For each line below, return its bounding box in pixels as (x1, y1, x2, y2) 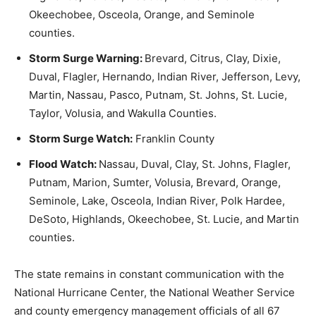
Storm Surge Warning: (29, 51, 145, 65)
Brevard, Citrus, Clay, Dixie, (145, 51, 281, 65)
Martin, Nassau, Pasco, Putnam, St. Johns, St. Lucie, (29, 87, 287, 102)
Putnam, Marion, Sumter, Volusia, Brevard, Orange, (29, 175, 281, 189)
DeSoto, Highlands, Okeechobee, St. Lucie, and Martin (29, 212, 299, 226)
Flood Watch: (29, 157, 99, 171)
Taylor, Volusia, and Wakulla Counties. (29, 106, 217, 120)
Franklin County (133, 131, 214, 145)
